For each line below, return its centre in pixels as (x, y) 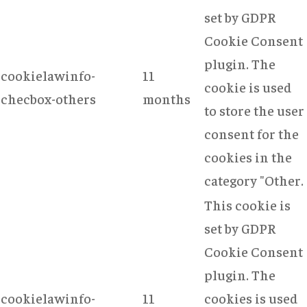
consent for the (251, 133)
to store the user (254, 110)
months (167, 98)
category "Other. (254, 180)
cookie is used (248, 86)
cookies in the (248, 156)
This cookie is (247, 204)
